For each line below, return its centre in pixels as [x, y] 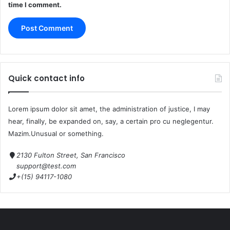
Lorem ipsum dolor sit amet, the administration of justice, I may [109, 109]
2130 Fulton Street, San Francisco [71, 155]
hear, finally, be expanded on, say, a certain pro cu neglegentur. [111, 121]
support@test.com [46, 166]
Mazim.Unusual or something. [56, 133]
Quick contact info [46, 78]
